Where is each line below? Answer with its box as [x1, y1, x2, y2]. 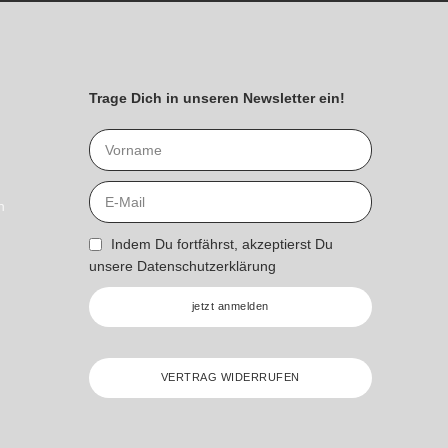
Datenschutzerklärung [136, 258, 276, 275]
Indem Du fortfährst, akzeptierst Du [110, 236, 333, 253]
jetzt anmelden [191, 300, 269, 312]
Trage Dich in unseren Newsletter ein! [88, 89, 345, 106]
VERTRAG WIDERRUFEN [160, 371, 300, 383]
